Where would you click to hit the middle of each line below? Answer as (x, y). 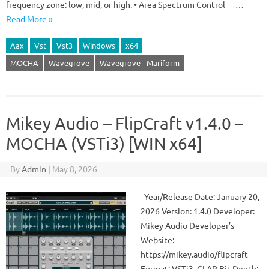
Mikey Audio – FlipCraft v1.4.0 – (125, 123)
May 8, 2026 (74, 169)
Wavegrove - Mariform (140, 63)
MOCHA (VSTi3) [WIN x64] (104, 143)
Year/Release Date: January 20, (200, 196)
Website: (157, 240)
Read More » (29, 19)
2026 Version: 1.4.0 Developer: (198, 211)
